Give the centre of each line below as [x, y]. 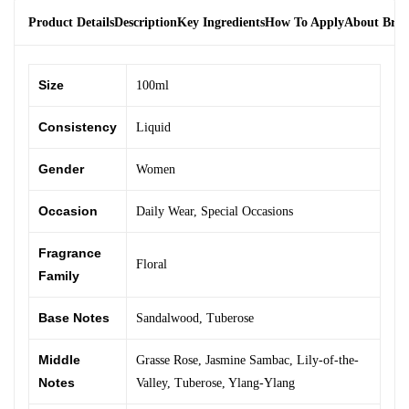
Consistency [78, 127]
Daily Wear [165, 212]
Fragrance [70, 253]
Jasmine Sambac [247, 361]
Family [59, 276]
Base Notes [74, 318]
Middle [59, 360]
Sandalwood [168, 319]
